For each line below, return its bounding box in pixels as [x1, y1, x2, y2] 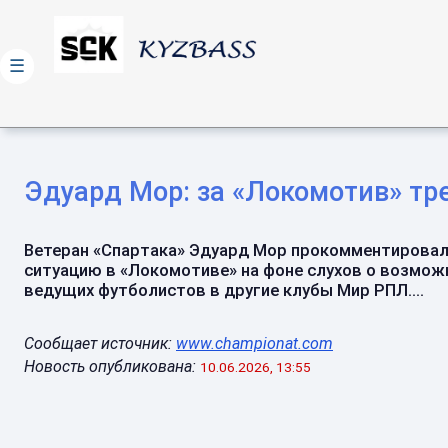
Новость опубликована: [24, 357, 196, 376]
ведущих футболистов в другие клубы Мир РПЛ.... [24, 280, 424, 300]
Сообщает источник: [24, 334, 176, 353]
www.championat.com [176, 334, 333, 353]
